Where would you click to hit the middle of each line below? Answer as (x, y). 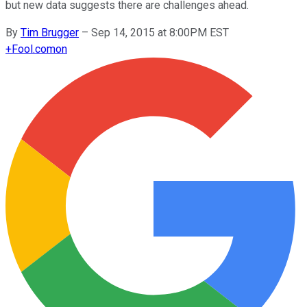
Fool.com (34, 49)
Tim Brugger (50, 32)
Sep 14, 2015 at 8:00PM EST (160, 32)
